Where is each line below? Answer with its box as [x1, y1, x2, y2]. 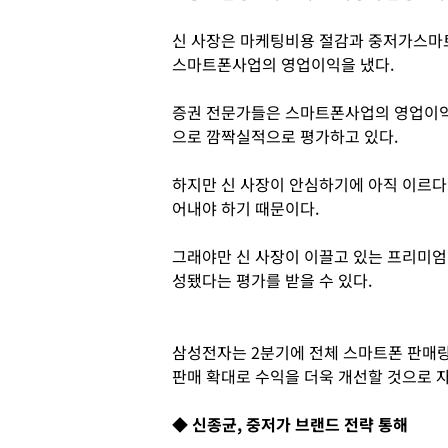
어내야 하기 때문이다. [172, 196, 319, 220]
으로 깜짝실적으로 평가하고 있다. [172, 124, 398, 148]
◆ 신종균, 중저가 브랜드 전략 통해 [172, 412, 408, 436]
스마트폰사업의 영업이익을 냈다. [172, 52, 394, 76]
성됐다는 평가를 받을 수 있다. [172, 268, 372, 292]
